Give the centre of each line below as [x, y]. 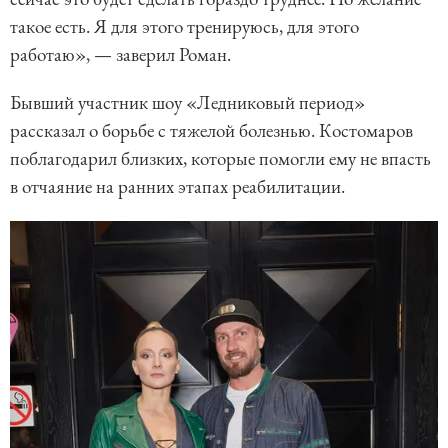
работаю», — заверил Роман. [120, 55]
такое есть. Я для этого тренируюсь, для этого [184, 27]
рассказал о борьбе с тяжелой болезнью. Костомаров [211, 131]
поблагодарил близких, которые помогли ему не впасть [220, 159]
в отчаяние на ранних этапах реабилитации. [177, 187]
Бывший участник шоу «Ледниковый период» [187, 103]
